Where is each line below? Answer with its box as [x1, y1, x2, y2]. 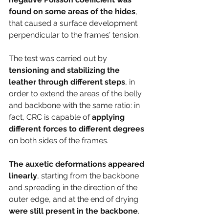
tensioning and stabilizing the [9, 66, 122, 75]
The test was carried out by [9, 54, 109, 64]
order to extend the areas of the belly [9, 89, 144, 99]
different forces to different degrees [9, 124, 146, 134]
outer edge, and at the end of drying [9, 195, 140, 204]
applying [92, 112, 127, 122]
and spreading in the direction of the [9, 183, 139, 193]
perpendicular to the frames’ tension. [9, 30, 140, 40]
